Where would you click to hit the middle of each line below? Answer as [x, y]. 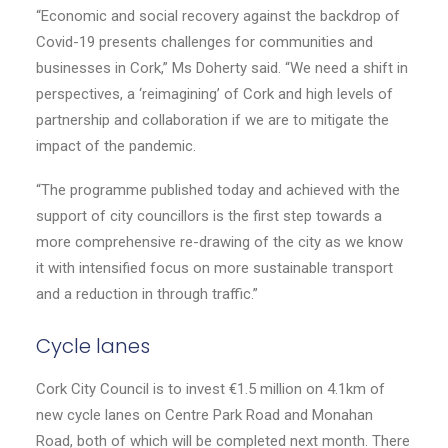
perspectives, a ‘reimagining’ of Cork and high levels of [214, 94]
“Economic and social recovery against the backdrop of [218, 16]
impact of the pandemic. [116, 146]
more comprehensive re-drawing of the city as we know [219, 242]
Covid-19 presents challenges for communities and [204, 42]
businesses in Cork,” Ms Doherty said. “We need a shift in [222, 68]
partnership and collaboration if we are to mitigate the [212, 120]
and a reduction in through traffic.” [147, 294]
